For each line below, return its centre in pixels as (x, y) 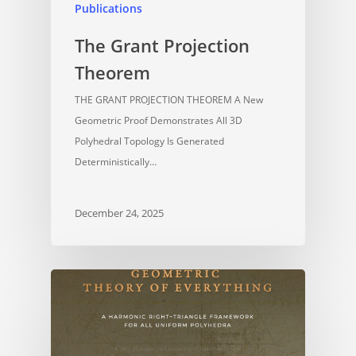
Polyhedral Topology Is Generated (149, 141)
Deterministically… (116, 162)
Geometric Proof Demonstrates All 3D (159, 121)
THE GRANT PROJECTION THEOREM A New (169, 100)
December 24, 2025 (119, 213)
